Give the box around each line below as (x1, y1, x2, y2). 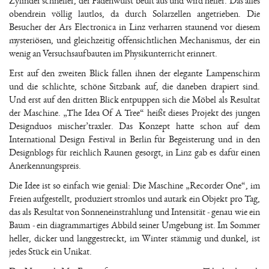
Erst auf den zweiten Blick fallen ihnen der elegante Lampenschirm (9, 68, 260, 78)
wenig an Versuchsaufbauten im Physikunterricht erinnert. (9, 49, 217, 58)
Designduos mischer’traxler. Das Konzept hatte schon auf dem (9, 121, 260, 131)
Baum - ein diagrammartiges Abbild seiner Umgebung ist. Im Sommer (9, 220, 260, 230)
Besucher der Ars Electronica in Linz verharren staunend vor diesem (9, 22, 260, 32)
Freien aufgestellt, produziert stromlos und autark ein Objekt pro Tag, (9, 194, 260, 204)
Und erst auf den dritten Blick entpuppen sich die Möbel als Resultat (9, 95, 260, 104)
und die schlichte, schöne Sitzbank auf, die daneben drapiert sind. (9, 82, 260, 91)
